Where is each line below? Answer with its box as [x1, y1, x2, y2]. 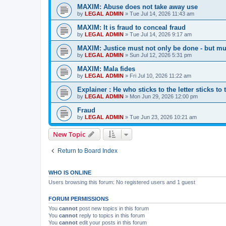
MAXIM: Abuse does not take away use [77, 3, 198, 11]
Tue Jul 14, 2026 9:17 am [130, 31, 192, 37]
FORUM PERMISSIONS [48, 195, 108, 202]
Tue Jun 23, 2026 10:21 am [130, 114, 197, 120]
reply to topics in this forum [78, 212, 145, 218]
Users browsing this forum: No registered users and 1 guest [48, 179, 195, 185]
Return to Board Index [58, 147, 118, 154]
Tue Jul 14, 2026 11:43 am [130, 10, 194, 17]
